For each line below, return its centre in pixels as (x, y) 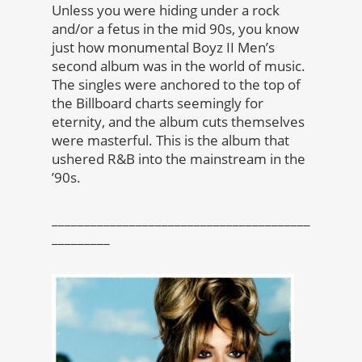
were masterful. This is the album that (170, 141)
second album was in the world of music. (179, 66)
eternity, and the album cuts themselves (178, 122)
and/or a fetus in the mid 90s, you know (175, 29)
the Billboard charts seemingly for (158, 103)
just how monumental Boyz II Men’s (163, 48)
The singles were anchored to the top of (176, 85)
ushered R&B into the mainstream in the (179, 159)
